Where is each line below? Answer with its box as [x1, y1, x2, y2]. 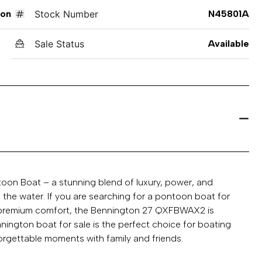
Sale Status [34, 37, 84, 50]
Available [207, 37, 249, 49]
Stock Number [34, 8, 98, 20]
